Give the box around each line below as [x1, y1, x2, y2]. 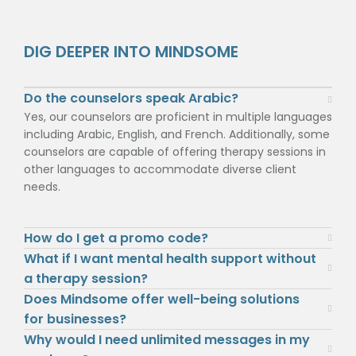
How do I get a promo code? [24, 229, 208, 247]
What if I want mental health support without [24, 250, 316, 268]
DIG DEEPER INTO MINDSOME [24, 41, 238, 63]
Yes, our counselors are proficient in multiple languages [24, 109, 332, 125]
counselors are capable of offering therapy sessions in [24, 144, 326, 160]
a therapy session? [24, 269, 148, 288]
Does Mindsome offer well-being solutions [24, 290, 300, 308]
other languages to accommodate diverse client [24, 161, 296, 177]
